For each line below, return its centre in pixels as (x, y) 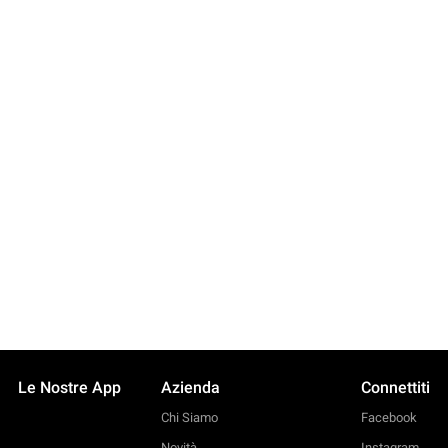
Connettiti (395, 387)
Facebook (389, 417)
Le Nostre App (69, 387)
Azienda (190, 387)
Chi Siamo (189, 417)
